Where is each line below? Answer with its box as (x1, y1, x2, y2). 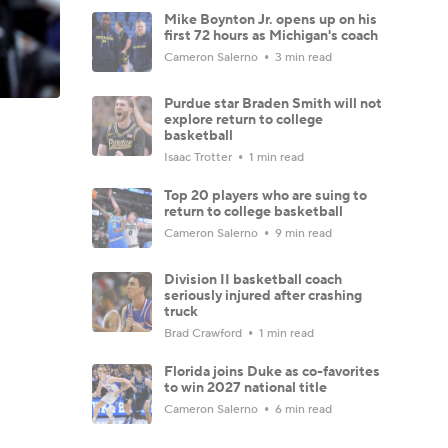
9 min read (272, 225, 332, 241)
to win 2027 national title (164, 378, 327, 397)
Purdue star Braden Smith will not (164, 94, 382, 113)
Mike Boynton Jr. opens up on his (164, 10, 377, 29)
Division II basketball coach (164, 270, 342, 289)
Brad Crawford (164, 325, 245, 341)
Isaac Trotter (164, 149, 235, 165)
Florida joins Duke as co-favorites (164, 362, 380, 381)
